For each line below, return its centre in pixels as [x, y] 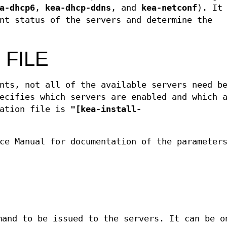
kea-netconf [169, 8]
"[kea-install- [106, 109]
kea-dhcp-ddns [78, 8]
